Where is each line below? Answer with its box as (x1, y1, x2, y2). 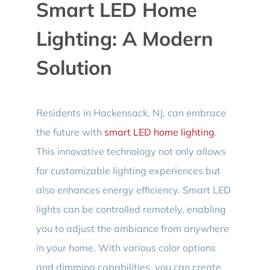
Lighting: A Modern (36, 25, 213, 51)
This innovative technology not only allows (36, 145, 226, 158)
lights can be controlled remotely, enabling (36, 203, 226, 216)
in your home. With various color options (36, 242, 216, 254)
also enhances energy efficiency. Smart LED (36, 184, 231, 196)
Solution (36, 54, 112, 80)
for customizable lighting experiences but (36, 165, 221, 177)
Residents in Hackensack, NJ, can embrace (36, 107, 226, 119)
